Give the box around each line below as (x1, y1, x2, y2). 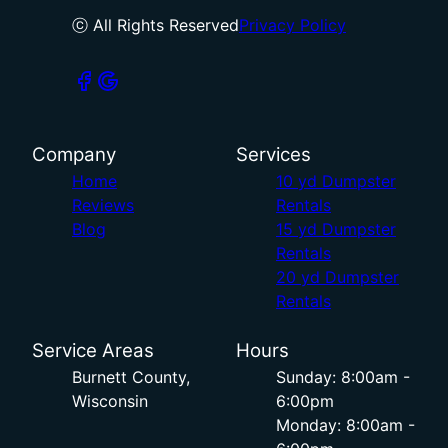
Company (32, 143, 116, 167)
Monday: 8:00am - (276, 415, 415, 436)
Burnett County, (72, 367, 190, 388)
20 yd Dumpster (276, 267, 399, 288)
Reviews (72, 195, 134, 216)
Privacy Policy (239, 15, 346, 36)
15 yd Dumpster (276, 219, 396, 240)
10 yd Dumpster (276, 171, 396, 192)
